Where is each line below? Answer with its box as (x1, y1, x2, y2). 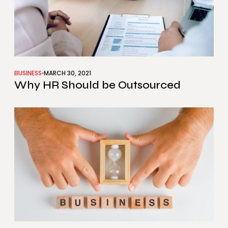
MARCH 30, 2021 (44, 68, 91, 77)
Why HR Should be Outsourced (14, 78, 181, 92)
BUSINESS (14, 68, 42, 77)
